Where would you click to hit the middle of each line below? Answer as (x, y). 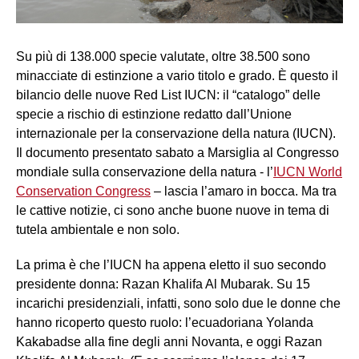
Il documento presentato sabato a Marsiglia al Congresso (177, 153)
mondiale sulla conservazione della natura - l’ (145, 172)
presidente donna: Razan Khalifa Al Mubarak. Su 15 (163, 284)
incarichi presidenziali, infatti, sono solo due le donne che (178, 304)
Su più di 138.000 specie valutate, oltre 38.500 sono (163, 57)
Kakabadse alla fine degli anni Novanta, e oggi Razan (169, 342)
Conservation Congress (83, 192)
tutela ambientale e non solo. (98, 230)
